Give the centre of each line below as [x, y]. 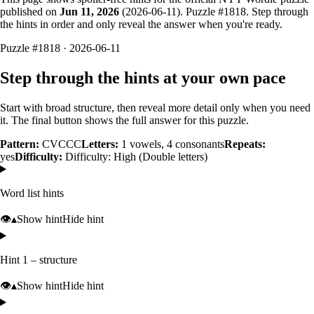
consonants [198, 144]
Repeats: [245, 144]
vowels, [147, 144]
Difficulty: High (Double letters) [136, 156]
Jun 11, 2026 [89, 11]
